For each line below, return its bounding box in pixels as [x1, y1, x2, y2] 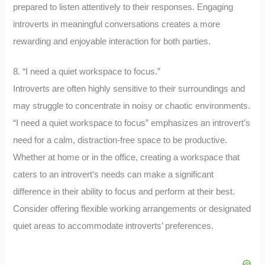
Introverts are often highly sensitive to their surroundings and [13, 84, 245, 94]
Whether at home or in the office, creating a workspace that [13, 153, 240, 163]
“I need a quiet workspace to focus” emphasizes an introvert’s [13, 118, 251, 128]
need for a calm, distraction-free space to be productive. [13, 135, 228, 146]
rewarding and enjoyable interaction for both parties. [13, 37, 211, 47]
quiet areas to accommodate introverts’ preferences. [13, 221, 214, 231]
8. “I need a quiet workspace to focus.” [13, 67, 161, 77]
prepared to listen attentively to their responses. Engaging [13, 2, 234, 12]
